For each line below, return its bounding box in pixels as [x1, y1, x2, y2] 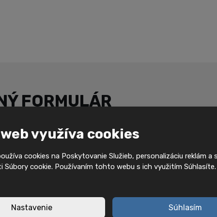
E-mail [126, 146, 147, 153]
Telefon [126, 184, 151, 191]
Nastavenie [11, 203, 52, 212]
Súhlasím [169, 203, 202, 212]
